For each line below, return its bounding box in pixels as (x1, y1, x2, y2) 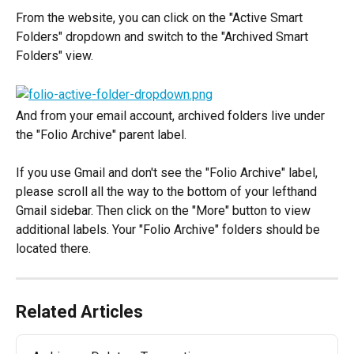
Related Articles (16, 302, 143, 322)
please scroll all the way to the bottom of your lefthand (16, 184, 320, 200)
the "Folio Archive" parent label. (16, 126, 186, 142)
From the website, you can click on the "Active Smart (16, 10, 306, 26)
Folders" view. (16, 48, 93, 64)
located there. (16, 241, 91, 257)
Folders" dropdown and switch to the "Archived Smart (16, 29, 311, 45)
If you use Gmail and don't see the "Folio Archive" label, (16, 165, 321, 181)
